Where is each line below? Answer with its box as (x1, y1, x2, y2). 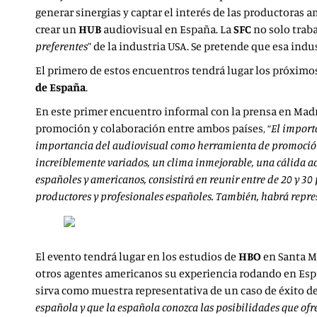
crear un (35, 22, 79, 36)
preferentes (35, 39, 88, 53)
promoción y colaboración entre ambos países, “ (35, 121, 271, 135)
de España (35, 80, 86, 94)
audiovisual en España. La (101, 22, 234, 36)
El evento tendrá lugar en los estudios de (35, 249, 236, 263)
